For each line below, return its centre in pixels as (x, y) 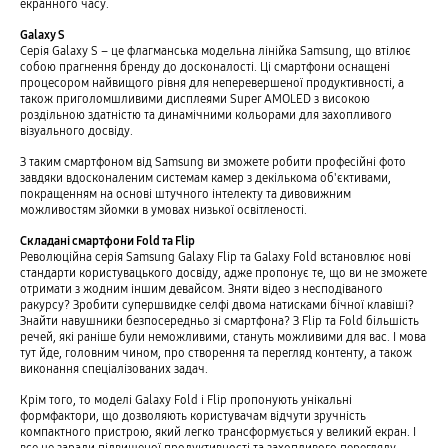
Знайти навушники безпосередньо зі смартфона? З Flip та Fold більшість (219, 320)
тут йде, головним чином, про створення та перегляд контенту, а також (215, 352)
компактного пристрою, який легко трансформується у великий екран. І (217, 431)
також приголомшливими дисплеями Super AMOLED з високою (194, 98)
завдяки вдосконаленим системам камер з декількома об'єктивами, (205, 177)
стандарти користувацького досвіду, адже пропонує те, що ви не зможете (223, 272)
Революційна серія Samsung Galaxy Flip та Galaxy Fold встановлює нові (215, 256)
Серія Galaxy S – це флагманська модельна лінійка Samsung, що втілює (215, 50)
